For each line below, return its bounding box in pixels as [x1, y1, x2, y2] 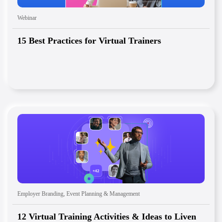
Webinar [17, 14, 37, 22]
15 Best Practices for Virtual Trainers [17, 36, 161, 46]
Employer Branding [17, 190, 63, 198]
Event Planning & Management [66, 190, 140, 198]
